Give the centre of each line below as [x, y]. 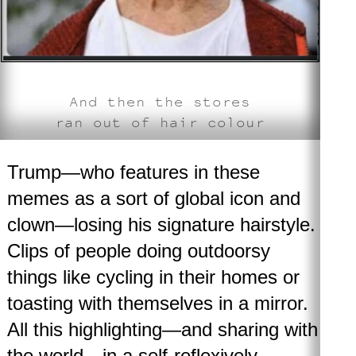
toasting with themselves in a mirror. [157, 303]
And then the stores [160, 101]
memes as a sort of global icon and [153, 198]
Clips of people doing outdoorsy [138, 250]
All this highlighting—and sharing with [162, 329]
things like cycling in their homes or [153, 277]
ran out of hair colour [160, 122]
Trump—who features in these [133, 172]
